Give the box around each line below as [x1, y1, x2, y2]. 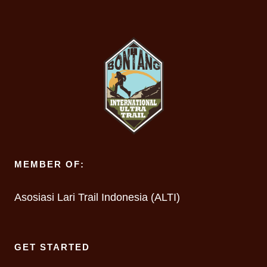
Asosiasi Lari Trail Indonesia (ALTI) [14, 191, 180, 203]
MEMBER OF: [14, 159, 85, 169]
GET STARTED [14, 242, 90, 252]
